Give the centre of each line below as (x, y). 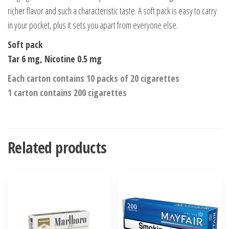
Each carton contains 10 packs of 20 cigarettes (94, 78)
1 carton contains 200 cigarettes (67, 92)
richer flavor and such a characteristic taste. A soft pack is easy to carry (112, 10)
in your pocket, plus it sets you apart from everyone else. (93, 25)
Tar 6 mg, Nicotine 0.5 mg (55, 59)
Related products (57, 147)
